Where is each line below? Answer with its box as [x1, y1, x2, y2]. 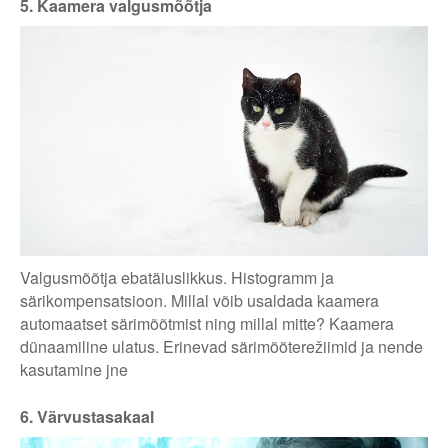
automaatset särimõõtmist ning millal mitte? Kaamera [20, 311, 394, 335]
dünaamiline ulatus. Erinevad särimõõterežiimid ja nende [20, 334, 423, 358]
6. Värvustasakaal [20, 404, 154, 428]
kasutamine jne [20, 357, 128, 381]
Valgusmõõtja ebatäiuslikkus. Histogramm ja [20, 265, 334, 289]
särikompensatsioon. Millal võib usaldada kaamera [20, 288, 379, 312]
